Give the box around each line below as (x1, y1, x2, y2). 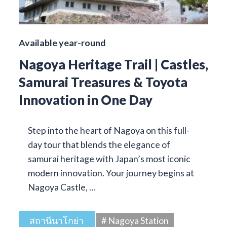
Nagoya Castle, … (27, 181, 96, 193)
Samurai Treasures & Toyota (18, 74, 187, 90)
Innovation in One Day (18, 92, 153, 108)
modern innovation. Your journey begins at (27, 167, 194, 179)
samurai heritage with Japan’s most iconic (27, 153, 191, 165)
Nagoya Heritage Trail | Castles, (18, 57, 208, 72)
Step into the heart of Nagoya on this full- (27, 125, 190, 136)
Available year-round (18, 37, 105, 49)
